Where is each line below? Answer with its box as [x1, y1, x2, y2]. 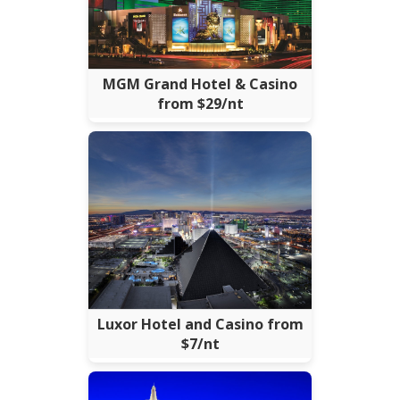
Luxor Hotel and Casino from [96, 313, 304, 334]
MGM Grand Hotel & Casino [103, 73, 297, 94]
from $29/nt [156, 93, 244, 113]
